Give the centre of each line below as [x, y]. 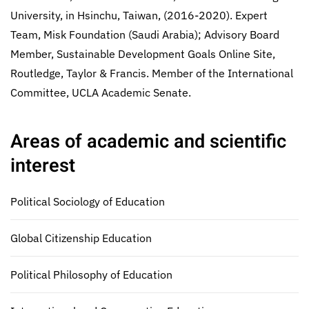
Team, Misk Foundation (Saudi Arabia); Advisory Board [145, 34]
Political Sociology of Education [88, 201]
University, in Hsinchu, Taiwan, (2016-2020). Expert [139, 15]
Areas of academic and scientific [148, 141]
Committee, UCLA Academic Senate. [101, 92]
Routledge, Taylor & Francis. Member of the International [152, 73]
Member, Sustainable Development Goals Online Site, [143, 54]
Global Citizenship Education [81, 238]
